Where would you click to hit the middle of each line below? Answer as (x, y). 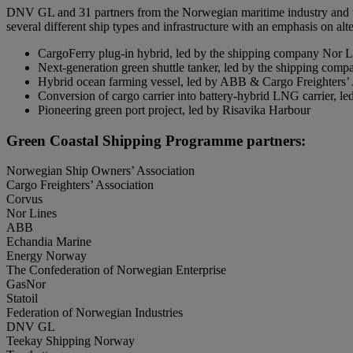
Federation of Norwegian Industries (95, 313)
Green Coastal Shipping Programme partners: (156, 140)
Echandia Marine (49, 242)
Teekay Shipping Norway (71, 341)
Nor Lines (32, 214)
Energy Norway (46, 256)
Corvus (24, 199)
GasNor (26, 284)
